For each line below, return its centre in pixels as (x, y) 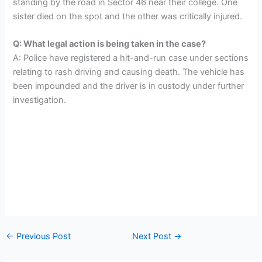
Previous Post (42, 237)
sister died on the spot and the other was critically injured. (128, 16)
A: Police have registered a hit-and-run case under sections (131, 58)
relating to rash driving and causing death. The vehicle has (129, 72)
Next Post (153, 237)
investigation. (40, 100)
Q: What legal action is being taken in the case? (110, 44)
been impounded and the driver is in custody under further (129, 86)
